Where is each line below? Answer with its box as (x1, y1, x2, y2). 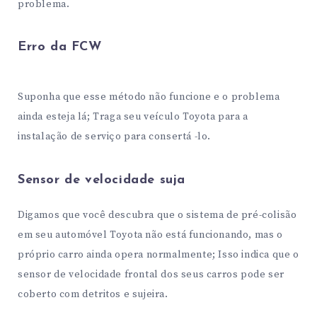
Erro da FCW (18, 40, 102, 54)
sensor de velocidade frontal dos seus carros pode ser (18, 268, 284, 282)
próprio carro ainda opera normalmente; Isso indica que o (18, 248, 299, 262)
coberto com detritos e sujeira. (18, 288, 168, 301)
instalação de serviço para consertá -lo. (18, 130, 212, 144)
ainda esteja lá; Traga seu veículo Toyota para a (18, 110, 248, 124)
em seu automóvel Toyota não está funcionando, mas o (18, 229, 283, 242)
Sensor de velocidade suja (18, 173, 185, 187)
